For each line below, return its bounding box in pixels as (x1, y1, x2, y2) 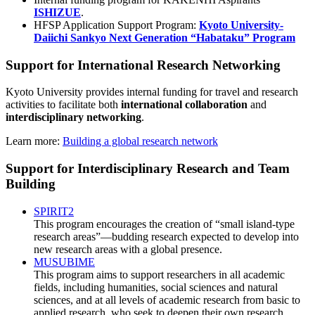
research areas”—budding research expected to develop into (34, 230, 299, 243)
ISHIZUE (34, 6, 81, 18)
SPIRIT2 (34, 205, 74, 217)
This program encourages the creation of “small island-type (34, 217, 295, 230)
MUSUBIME (34, 255, 95, 268)
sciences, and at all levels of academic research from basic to (34, 293, 300, 306)
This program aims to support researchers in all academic (34, 268, 285, 281)
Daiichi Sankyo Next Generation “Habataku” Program (34, 31, 295, 44)
